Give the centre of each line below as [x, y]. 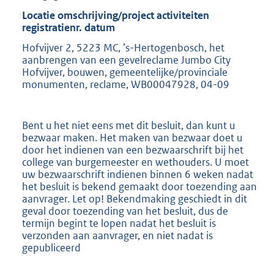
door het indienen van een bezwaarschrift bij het [133, 150]
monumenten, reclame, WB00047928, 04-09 [126, 85]
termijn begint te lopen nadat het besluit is [119, 223]
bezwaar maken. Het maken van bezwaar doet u [132, 137]
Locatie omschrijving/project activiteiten [116, 15]
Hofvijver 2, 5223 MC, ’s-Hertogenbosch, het [123, 48]
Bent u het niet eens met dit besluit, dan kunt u [128, 125]
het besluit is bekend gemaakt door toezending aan [139, 186]
